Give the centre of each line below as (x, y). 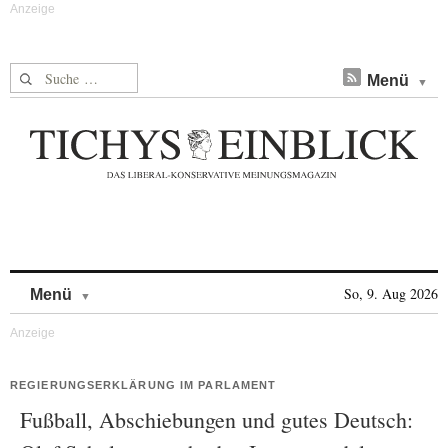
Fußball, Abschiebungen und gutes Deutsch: (216, 419)
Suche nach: (48, 74)
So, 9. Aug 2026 (391, 293)
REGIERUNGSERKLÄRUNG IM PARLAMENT (143, 385)
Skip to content (143, 284)
